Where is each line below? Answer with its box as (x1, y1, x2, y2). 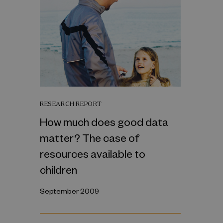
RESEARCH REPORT (40, 100, 102, 108)
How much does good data (40, 114, 168, 128)
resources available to (40, 146, 145, 160)
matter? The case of (40, 130, 139, 144)
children (40, 162, 77, 176)
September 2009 (40, 186, 99, 196)
